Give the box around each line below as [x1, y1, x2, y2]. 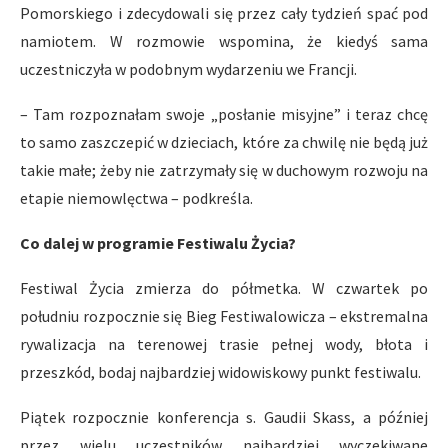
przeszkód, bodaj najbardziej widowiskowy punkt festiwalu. [20, 361, 421, 382]
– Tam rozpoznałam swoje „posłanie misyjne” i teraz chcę [20, 103, 428, 124]
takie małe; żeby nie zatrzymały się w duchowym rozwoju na [20, 159, 428, 180]
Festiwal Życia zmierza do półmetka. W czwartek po [20, 277, 428, 298]
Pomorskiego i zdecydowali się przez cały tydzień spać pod [20, 2, 428, 23]
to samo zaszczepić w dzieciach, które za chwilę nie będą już [20, 131, 428, 152]
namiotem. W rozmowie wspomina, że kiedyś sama [20, 30, 428, 51]
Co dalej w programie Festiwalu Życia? [20, 232, 296, 253]
